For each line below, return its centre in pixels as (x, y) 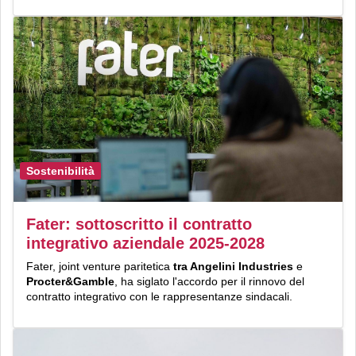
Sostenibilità (60, 170)
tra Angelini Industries (233, 267)
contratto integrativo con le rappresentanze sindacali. (159, 297)
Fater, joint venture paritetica (100, 267)
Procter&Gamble (70, 282)
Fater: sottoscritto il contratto (139, 224)
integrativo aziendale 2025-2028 (145, 244)
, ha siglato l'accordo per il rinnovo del (209, 282)
